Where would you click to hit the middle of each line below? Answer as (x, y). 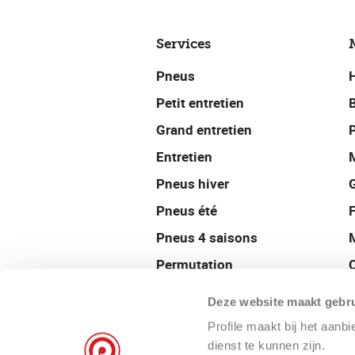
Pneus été (187, 210)
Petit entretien (200, 103)
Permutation (195, 264)
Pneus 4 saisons (207, 237)
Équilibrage (191, 318)
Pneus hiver (193, 183)
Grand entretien (204, 130)
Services (183, 44)
